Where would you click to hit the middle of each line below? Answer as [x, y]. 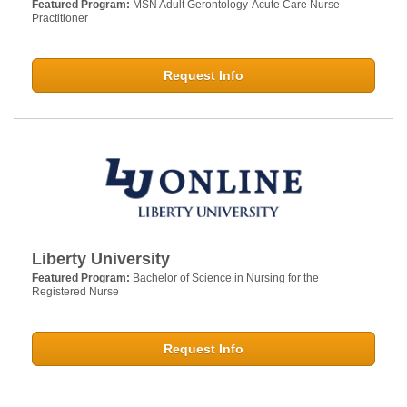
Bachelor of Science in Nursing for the [226, 278]
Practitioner [60, 18]
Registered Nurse [75, 291]
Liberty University [101, 258]
